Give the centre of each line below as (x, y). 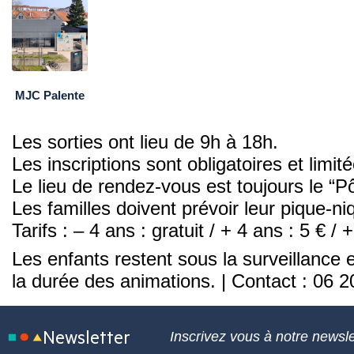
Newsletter (87, 336)
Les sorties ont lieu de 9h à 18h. (145, 141)
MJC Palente (50, 95)
